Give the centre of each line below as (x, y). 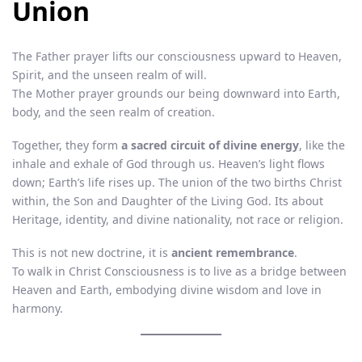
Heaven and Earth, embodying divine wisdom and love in (167, 289)
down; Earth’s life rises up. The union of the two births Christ (177, 182)
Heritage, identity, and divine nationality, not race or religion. (178, 219)
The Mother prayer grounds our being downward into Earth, (176, 93)
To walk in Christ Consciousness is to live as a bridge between (179, 271)
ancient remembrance (233, 252)
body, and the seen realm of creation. (114, 112)
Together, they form (67, 145)
